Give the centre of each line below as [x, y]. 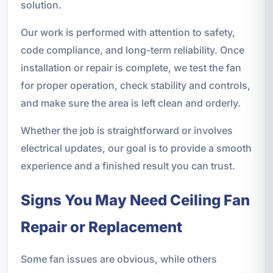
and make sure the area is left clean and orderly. [130, 103]
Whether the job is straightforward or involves [126, 131]
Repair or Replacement [101, 227]
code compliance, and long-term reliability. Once [132, 50]
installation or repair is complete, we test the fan [131, 68]
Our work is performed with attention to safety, [128, 33]
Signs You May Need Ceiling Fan [135, 200]
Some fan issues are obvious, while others [119, 259]
